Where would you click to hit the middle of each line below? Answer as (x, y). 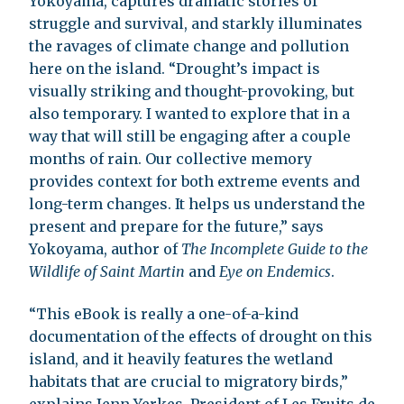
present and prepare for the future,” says (176, 226)
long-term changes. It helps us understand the (197, 203)
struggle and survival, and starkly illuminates (196, 23)
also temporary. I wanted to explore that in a (189, 113)
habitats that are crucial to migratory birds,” (188, 381)
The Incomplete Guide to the (275, 248)
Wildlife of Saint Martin (107, 271)
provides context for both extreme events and (194, 181)
